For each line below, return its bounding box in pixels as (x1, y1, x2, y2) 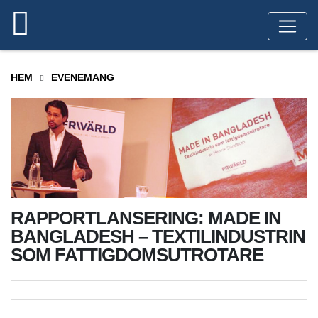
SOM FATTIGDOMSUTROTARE (11, 244, 263, 266)
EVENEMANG (51, 72, 114, 83)
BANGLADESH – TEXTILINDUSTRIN (11, 226, 305, 248)
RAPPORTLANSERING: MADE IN (11, 207, 281, 229)
